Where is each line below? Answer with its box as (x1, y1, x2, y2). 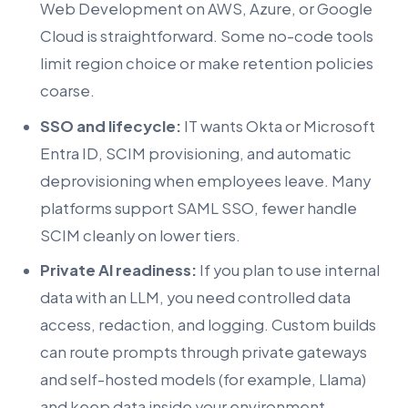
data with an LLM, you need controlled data (40, 288, 351, 308)
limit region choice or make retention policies (40, 54, 373, 74)
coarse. (40, 81, 95, 101)
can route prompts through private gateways (40, 342, 367, 362)
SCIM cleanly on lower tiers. (40, 225, 240, 245)
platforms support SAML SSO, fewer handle (40, 198, 357, 218)
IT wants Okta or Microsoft (181, 116, 375, 136)
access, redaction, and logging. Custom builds (40, 315, 376, 335)
